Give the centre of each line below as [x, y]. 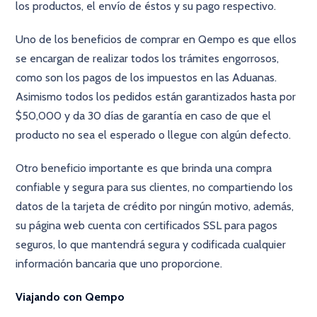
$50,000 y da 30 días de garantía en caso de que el [144, 116]
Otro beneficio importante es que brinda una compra [144, 168]
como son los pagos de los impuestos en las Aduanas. [146, 77]
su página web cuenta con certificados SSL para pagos [147, 225]
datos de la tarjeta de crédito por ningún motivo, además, [155, 206]
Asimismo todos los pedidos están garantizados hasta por [156, 97]
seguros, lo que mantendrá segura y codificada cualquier [151, 244]
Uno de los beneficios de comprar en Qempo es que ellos [156, 39]
